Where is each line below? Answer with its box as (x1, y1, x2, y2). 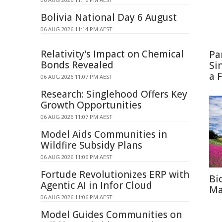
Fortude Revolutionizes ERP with (41, 168, 189, 181)
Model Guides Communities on (41, 208, 182, 221)
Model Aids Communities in (41, 128, 167, 141)
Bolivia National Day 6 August (41, 11, 177, 24)
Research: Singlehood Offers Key (41, 88, 187, 101)
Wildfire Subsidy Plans (41, 139, 142, 152)
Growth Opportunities (41, 99, 142, 111)
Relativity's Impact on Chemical (41, 48, 184, 60)
